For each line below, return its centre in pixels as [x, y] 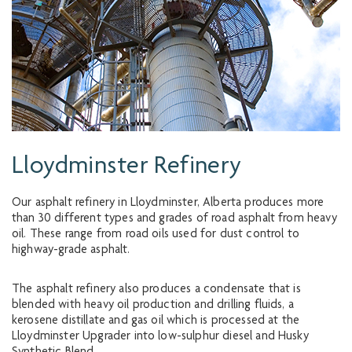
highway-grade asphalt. [71, 251]
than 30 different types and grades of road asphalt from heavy [174, 219]
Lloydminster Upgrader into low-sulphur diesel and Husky [160, 337]
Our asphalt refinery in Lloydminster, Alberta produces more [168, 203]
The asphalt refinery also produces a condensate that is [156, 290]
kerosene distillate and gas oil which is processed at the [156, 321]
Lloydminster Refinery [127, 167]
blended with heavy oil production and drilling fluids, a [153, 306]
